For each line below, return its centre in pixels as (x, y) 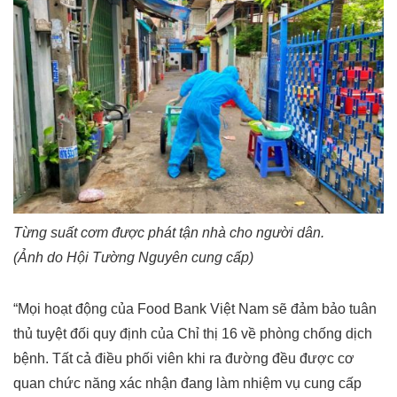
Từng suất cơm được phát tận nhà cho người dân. (169, 233)
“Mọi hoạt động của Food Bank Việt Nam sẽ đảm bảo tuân (195, 309)
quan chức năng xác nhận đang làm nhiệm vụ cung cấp (187, 384)
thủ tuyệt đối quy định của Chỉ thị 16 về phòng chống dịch (193, 334)
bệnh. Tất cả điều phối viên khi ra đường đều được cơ (184, 359)
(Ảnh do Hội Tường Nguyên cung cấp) (133, 258)
